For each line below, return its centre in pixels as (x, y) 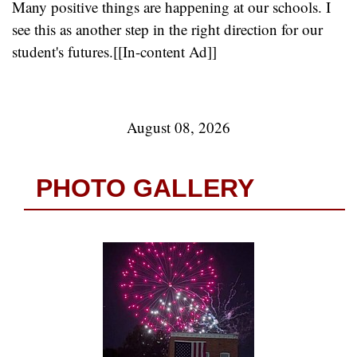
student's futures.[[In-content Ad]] (114, 52)
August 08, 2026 (178, 127)
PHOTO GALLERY (145, 188)
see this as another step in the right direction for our (167, 29)
